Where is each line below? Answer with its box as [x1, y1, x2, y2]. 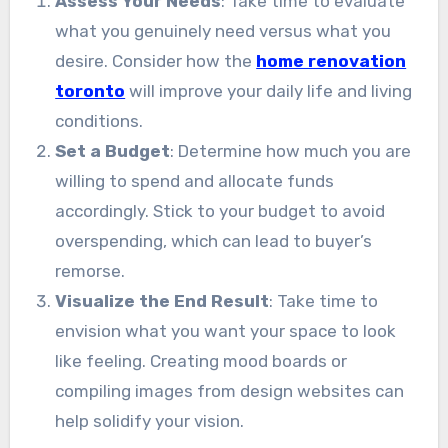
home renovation [256, 50, 407, 71]
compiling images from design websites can [55, 380, 405, 401]
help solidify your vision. [55, 410, 245, 431]
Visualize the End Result [55, 290, 270, 311]
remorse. [55, 260, 126, 281]
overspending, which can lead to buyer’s [55, 230, 373, 251]
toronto [55, 80, 126, 101]
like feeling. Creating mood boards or [55, 350, 348, 371]
